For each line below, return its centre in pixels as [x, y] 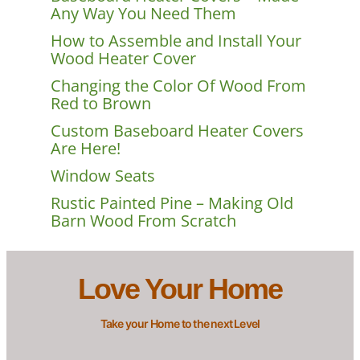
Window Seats [102, 176]
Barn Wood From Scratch [143, 221]
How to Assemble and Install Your [176, 41]
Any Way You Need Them [143, 14]
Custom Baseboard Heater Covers [177, 131]
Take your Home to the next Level [180, 324]
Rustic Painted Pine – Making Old [172, 203]
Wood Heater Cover [123, 59]
